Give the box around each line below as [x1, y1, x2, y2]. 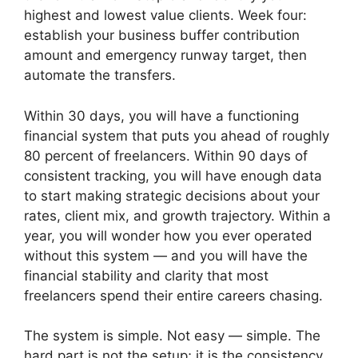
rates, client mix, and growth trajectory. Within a [24, 207, 331, 224]
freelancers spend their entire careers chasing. [24, 287, 323, 304]
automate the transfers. [24, 67, 176, 84]
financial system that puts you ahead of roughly [24, 127, 329, 144]
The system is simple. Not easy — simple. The [24, 328, 320, 344]
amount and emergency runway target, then [24, 47, 307, 64]
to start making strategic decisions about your [24, 187, 320, 204]
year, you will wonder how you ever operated [24, 227, 312, 244]
